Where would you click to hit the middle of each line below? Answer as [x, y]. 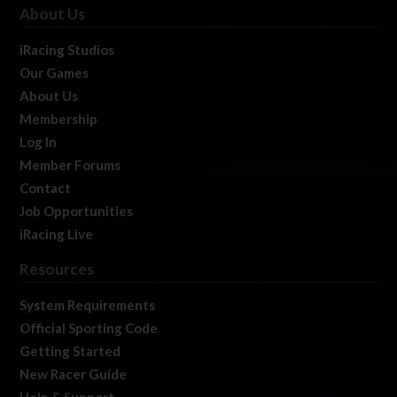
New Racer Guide [73, 374]
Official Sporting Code [89, 328]
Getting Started [70, 351]
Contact [45, 188]
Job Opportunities [76, 211]
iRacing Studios [67, 50]
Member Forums [70, 165]
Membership [58, 119]
